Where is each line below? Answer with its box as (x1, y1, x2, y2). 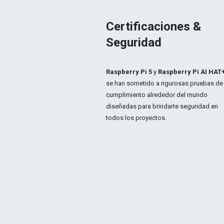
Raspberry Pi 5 (106, 68, 153, 75)
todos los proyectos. (106, 114, 168, 121)
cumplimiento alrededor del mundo (106, 91, 207, 98)
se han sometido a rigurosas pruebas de (106, 79, 223, 87)
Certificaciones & (106, 19, 201, 33)
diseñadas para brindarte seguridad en (106, 102, 218, 110)
